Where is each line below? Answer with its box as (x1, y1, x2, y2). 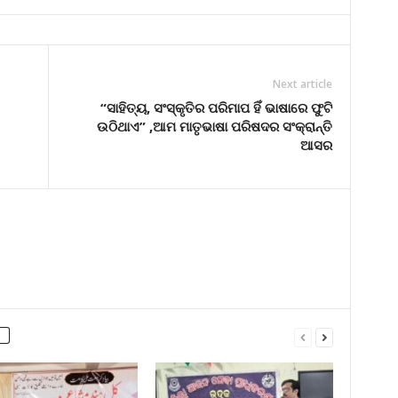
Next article (272, 76, 332, 92)
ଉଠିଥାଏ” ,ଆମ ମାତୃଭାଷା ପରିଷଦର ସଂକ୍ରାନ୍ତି (96, 116, 332, 135)
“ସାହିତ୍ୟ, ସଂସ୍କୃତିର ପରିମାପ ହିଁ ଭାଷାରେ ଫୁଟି (99, 98, 332, 116)
